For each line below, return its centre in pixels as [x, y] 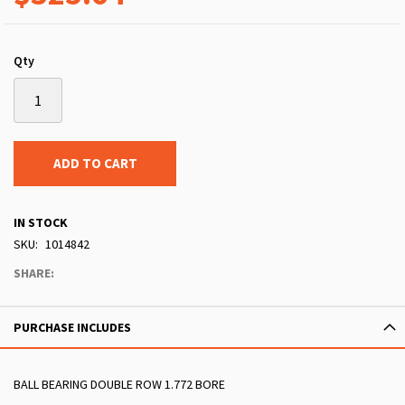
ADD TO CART [95, 164]
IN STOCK [41, 223]
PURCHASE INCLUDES [72, 328]
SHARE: [34, 273]
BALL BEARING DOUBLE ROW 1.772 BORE [119, 385]
